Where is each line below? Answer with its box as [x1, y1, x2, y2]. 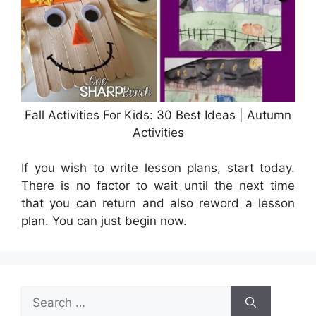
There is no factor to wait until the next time [21, 178, 295, 193]
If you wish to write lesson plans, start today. [21, 161, 295, 175]
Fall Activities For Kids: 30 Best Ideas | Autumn [25, 107, 291, 122]
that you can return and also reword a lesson [21, 196, 295, 210]
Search [20, 287, 60, 301]
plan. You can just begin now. [21, 214, 187, 228]
